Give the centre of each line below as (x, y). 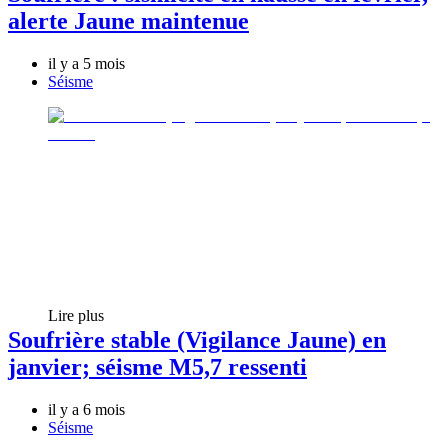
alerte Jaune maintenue (128, 20)
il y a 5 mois (86, 63)
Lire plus (76, 315)
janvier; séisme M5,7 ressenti (157, 366)
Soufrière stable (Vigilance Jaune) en (197, 339)
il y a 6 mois (86, 409)
